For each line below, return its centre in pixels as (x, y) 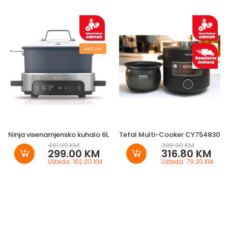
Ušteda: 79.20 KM (187, 162)
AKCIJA (93, 49)
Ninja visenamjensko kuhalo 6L (58, 135)
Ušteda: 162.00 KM (75, 162)
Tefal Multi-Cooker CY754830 (170, 135)
